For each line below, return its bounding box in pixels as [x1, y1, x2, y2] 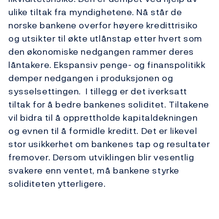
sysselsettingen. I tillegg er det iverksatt [8, 85, 187, 98]
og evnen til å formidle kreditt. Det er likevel [8, 124, 197, 138]
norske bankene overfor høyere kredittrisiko [8, 19, 198, 32]
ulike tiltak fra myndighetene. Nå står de [8, 5, 182, 19]
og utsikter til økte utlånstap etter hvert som [8, 32, 202, 45]
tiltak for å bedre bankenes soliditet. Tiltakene [8, 98, 209, 111]
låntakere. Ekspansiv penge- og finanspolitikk [8, 58, 206, 72]
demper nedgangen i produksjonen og [8, 71, 174, 85]
